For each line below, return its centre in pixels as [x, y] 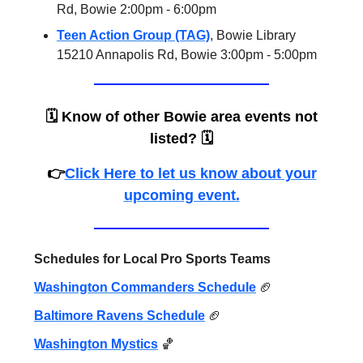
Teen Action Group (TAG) [133, 35]
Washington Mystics [96, 344]
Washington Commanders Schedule [145, 287]
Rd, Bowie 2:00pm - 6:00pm [137, 9]
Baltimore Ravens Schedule [120, 315]
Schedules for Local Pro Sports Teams [152, 258]
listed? [173, 138]
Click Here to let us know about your [190, 173]
